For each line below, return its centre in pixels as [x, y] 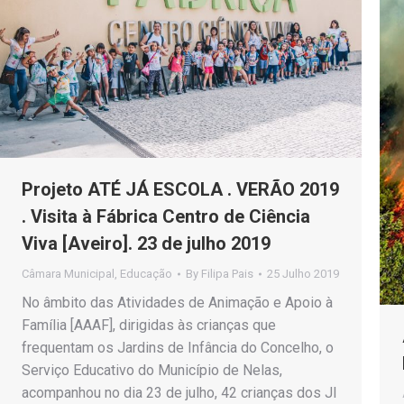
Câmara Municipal [68, 273]
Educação [146, 273]
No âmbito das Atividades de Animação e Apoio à [177, 302]
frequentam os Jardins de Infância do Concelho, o [178, 347]
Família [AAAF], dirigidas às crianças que [149, 325]
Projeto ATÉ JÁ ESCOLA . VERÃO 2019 [180, 189]
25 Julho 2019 [303, 273]
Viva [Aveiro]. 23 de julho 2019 [146, 243]
